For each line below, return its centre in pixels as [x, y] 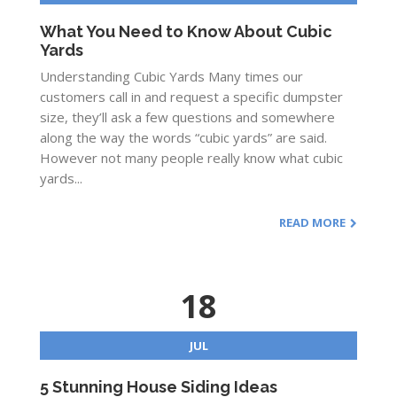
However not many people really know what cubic [191, 158]
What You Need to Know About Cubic [186, 31]
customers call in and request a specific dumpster [191, 97]
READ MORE [312, 222]
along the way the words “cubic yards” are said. [183, 137]
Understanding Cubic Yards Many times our [171, 76]
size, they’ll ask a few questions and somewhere [187, 117]
